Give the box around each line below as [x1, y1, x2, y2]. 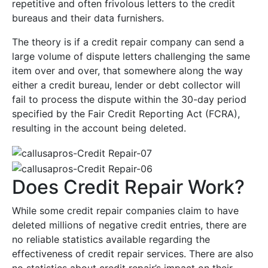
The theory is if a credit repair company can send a [12, 36, 244, 48]
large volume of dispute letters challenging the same [12, 50, 250, 63]
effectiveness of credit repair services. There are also [12, 247, 254, 260]
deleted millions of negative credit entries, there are [12, 218, 246, 231]
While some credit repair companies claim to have [12, 204, 239, 217]
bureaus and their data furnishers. [12, 12, 164, 25]
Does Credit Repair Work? [12, 175, 245, 199]
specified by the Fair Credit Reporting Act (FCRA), [12, 108, 240, 120]
